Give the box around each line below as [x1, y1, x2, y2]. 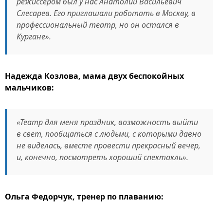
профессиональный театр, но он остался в [17, 19, 179, 30]
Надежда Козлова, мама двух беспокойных [5, 71, 184, 81]
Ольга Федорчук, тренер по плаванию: [5, 191, 163, 202]
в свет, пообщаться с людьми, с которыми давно [17, 128, 201, 139]
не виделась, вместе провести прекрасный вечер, [17, 140, 200, 151]
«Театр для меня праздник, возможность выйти [17, 117, 198, 127]
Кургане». [17, 31, 51, 42]
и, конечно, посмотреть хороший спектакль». [17, 152, 188, 163]
